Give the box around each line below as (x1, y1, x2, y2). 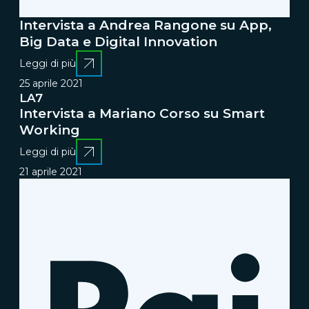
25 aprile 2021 (19, 77, 83, 90)
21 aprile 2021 (19, 165, 82, 178)
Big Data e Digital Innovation (19, 33, 217, 50)
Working (19, 121, 80, 138)
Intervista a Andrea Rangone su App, (19, 17, 272, 33)
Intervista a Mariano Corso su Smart (19, 105, 265, 121)
